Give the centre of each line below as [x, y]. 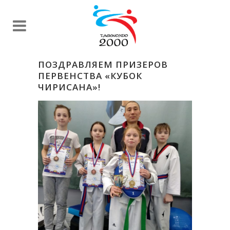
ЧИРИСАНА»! [69, 87]
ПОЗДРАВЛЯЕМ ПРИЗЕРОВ [103, 64]
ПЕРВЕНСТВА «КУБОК [90, 76]
